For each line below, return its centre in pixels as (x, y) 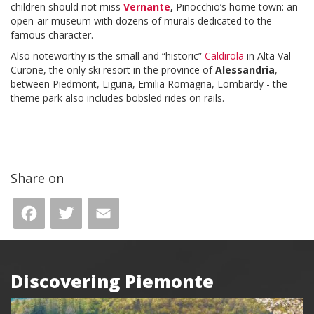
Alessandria (245, 70)
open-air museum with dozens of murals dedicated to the (141, 21)
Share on (37, 178)
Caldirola (224, 56)
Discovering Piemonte (112, 281)
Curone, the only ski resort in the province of (113, 70)
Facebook (100, 214)
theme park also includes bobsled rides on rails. (117, 98)
